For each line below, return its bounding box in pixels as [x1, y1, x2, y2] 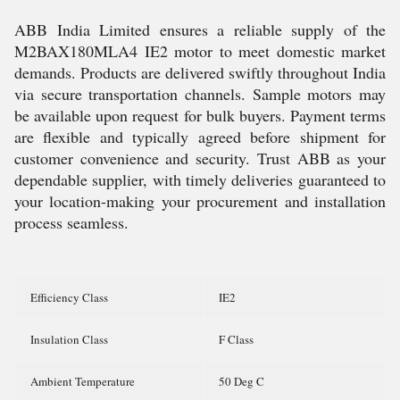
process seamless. [14, 212, 129, 233]
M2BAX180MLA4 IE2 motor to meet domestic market [14, 40, 386, 62]
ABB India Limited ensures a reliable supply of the [14, 19, 386, 40]
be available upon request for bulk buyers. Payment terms [14, 104, 386, 126]
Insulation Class [30, 331, 108, 347]
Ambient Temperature [30, 373, 135, 389]
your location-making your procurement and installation [14, 190, 386, 212]
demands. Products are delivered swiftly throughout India [14, 62, 386, 83]
